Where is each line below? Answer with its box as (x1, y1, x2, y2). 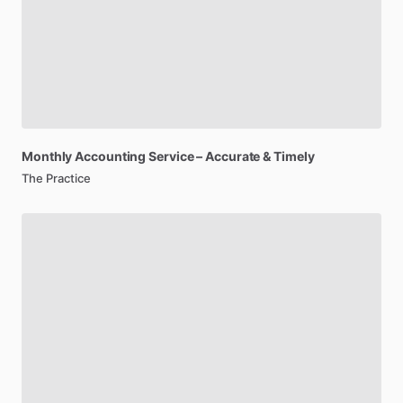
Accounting (75, 148, 147, 164)
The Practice (22, 170, 91, 185)
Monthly (22, 148, 73, 164)
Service (148, 148, 194, 164)
